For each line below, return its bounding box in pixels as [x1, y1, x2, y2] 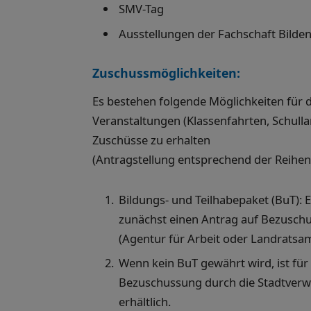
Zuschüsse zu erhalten [92, 131, 210, 148]
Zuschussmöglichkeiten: [92, 65, 240, 82]
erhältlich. [119, 293, 171, 310]
